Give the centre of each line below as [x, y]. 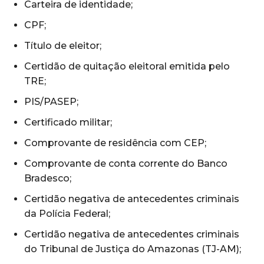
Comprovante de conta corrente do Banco [126, 164]
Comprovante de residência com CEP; [115, 143]
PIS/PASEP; [51, 102]
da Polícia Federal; [67, 214]
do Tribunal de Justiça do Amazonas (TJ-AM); [133, 249]
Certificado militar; [68, 123]
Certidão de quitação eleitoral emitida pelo [127, 67]
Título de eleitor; [63, 46]
